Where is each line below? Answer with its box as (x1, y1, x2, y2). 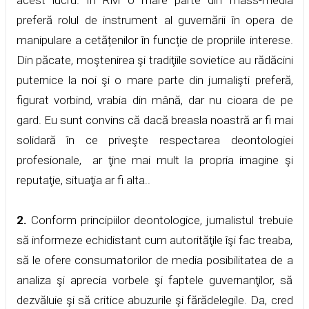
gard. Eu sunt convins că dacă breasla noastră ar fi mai (16, 112, 293, 127)
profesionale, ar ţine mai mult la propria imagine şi (16, 152, 293, 167)
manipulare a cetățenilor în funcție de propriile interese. (16, 32, 293, 47)
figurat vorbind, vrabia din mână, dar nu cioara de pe (16, 92, 293, 107)
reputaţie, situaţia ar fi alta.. (16, 172, 150, 187)
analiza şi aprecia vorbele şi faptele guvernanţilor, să (16, 272, 293, 287)
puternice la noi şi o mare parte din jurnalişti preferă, (16, 72, 293, 87)
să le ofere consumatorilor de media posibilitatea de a (16, 252, 293, 267)
